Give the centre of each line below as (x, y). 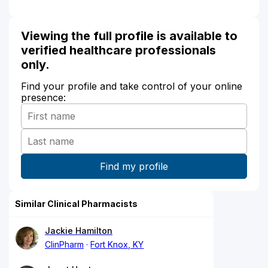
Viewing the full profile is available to (129, 36)
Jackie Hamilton (79, 230)
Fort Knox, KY (117, 244)
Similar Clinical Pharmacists (76, 203)
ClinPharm (64, 244)
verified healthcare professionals (118, 50)
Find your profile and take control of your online (132, 86)
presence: (43, 97)
